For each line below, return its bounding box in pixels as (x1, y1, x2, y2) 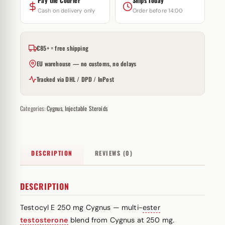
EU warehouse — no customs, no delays (37, 59, 137, 68)
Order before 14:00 (133, 7, 182, 14)
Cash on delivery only (38, 7, 95, 14)
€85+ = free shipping (37, 44, 88, 52)
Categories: (20, 104, 47, 113)
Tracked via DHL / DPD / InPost (37, 75, 114, 83)
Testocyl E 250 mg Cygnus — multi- (20, 203, 143, 212)
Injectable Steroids (65, 104, 107, 113)
